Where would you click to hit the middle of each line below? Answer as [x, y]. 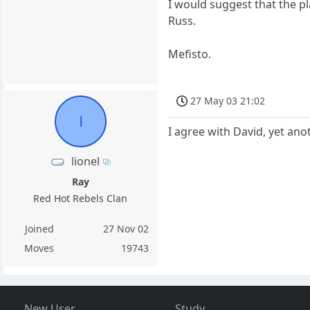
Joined [39, 228]
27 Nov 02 [126, 228]
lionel [86, 161]
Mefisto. [190, 54]
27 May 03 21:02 [228, 100]
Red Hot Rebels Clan [81, 198]
